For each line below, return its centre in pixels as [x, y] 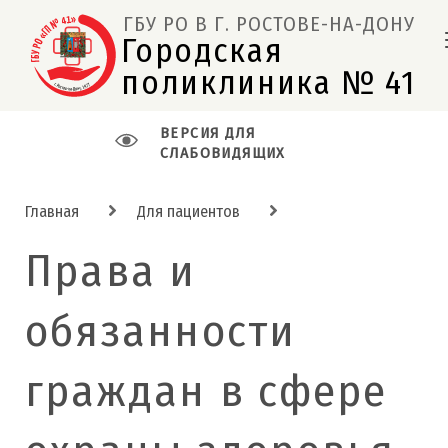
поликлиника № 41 [277, 82]
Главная [52, 211]
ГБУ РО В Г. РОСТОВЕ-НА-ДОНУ [268, 23]
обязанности [161, 330]
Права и [111, 270]
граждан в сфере [206, 390]
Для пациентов [188, 211]
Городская [206, 51]
